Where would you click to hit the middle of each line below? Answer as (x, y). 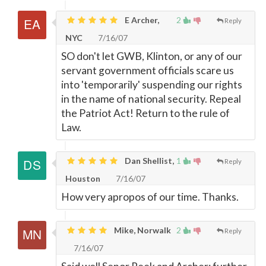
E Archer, (141, 20)
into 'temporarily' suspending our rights (152, 85)
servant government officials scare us (148, 70)
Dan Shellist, (148, 161)
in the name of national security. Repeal (151, 99)
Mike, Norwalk (142, 230)
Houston (83, 178)
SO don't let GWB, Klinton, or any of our (152, 56)
